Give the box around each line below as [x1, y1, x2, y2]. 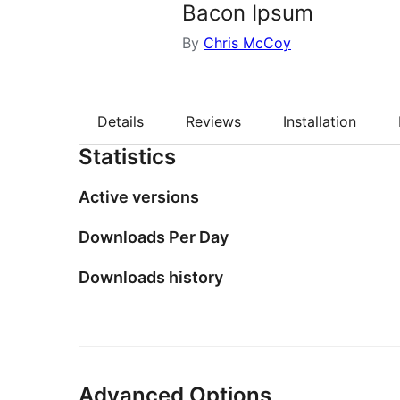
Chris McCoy [204, 34, 291, 52]
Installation [283, 112, 356, 131]
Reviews [186, 112, 241, 131]
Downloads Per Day [79, 228, 229, 247]
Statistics [79, 144, 176, 171]
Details [97, 112, 144, 131]
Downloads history [79, 268, 223, 287]
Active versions [79, 187, 199, 207]
